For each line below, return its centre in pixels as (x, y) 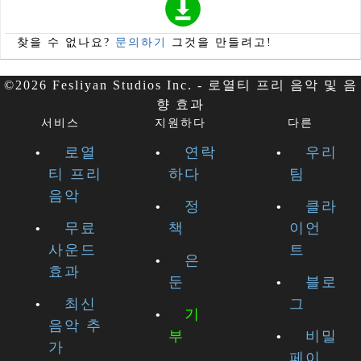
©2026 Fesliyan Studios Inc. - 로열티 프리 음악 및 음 (180, 85)
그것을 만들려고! (220, 43)
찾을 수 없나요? (66, 43)
